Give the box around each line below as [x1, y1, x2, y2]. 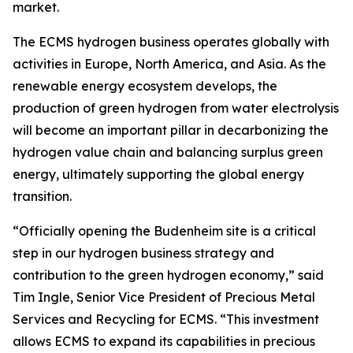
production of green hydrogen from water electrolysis [13, 100, 339, 117]
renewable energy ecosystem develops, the [13, 78, 277, 95]
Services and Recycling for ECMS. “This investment [13, 311, 319, 328]
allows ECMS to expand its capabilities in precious [13, 333, 315, 350]
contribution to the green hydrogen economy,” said [13, 267, 324, 284]
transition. [13, 188, 72, 205]
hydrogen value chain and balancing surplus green [13, 144, 323, 161]
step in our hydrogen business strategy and [13, 245, 274, 262]
